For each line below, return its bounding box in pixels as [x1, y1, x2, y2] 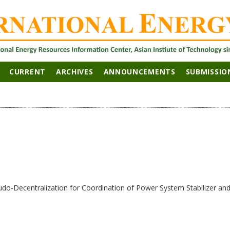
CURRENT [9, 67, 46, 76]
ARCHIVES [55, 67, 93, 76]
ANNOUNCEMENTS [103, 67, 176, 76]
